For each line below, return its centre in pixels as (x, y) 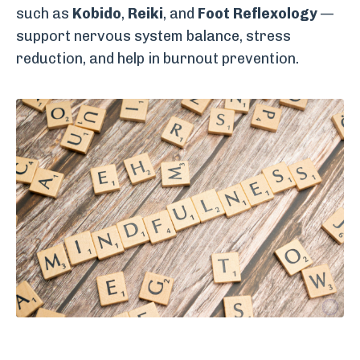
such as (44, 14)
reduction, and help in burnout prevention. (157, 59)
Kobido (97, 14)
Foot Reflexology (258, 14)
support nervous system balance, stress (153, 36)
